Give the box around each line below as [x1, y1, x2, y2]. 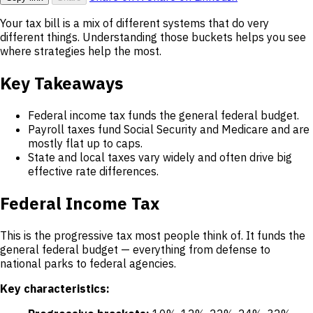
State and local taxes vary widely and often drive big [28, 150, 292, 165]
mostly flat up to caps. [28, 136, 143, 151]
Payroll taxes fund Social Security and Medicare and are [28, 122, 310, 137]
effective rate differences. [28, 164, 159, 179]
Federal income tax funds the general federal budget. [28, 108, 299, 123]
